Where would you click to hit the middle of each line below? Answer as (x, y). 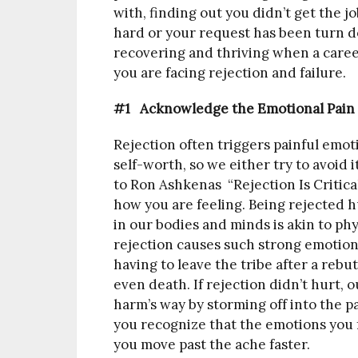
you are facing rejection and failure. (230, 73)
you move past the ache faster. (212, 344)
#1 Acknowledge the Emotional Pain (234, 109)
